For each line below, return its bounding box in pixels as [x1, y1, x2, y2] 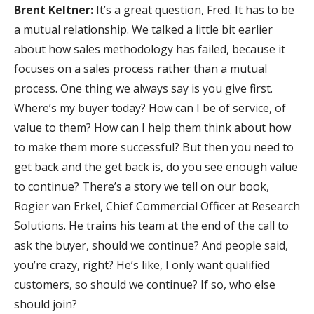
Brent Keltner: [14, 2, 96, 18]
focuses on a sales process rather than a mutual [14, 61, 267, 77]
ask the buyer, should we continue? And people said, [14, 238, 288, 254]
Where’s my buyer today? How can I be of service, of [14, 100, 286, 116]
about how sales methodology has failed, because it [14, 41, 285, 57]
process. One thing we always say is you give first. [14, 81, 273, 97]
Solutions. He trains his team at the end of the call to [14, 218, 289, 234]
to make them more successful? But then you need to [14, 139, 294, 156]
